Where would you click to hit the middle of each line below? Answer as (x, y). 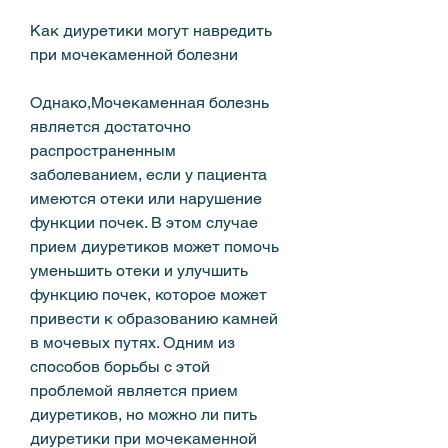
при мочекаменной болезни (134, 54)
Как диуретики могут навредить (151, 30)
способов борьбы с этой (120, 366)
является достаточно (110, 126)
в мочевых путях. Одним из (132, 342)
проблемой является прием (134, 390)
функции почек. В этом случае (144, 222)
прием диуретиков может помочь (154, 246)
